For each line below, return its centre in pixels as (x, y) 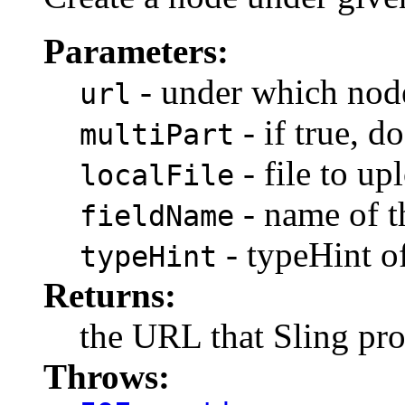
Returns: (110, 295)
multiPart (157, 134)
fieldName (157, 216)
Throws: (107, 376)
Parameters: (136, 51)
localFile (157, 175)
